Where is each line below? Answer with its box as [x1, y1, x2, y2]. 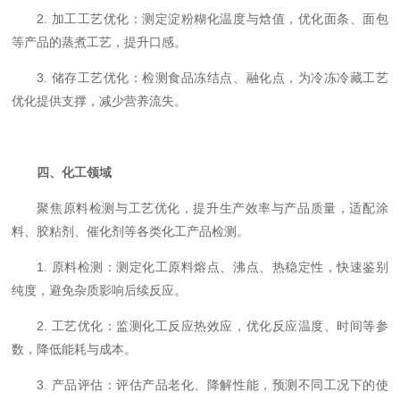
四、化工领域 [37, 165, 112, 179]
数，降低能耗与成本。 [12, 342, 137, 356]
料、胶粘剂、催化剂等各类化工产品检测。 [12, 224, 250, 238]
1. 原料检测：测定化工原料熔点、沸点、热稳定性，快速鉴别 [37, 260, 388, 274]
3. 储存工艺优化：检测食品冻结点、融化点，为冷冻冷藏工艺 [37, 71, 388, 85]
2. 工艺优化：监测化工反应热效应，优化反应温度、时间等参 [37, 319, 388, 333]
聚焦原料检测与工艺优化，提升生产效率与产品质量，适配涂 [37, 201, 388, 215]
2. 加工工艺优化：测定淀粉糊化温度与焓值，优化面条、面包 [37, 12, 388, 26]
